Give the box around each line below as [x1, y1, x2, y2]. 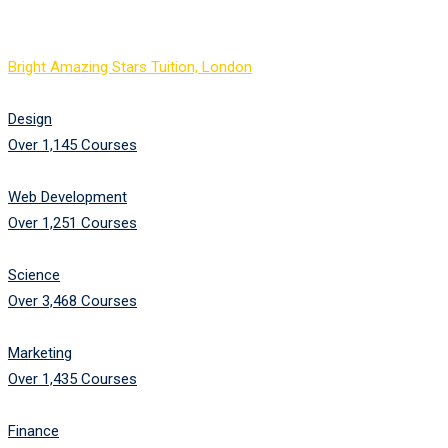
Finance [8, 421, 59, 440]
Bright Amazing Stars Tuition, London [8, 57, 252, 76]
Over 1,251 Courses [8, 213, 137, 232]
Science [8, 265, 60, 284]
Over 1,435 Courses [8, 369, 137, 388]
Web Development [8, 187, 127, 206]
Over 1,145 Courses [8, 135, 137, 154]
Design [8, 109, 52, 128]
